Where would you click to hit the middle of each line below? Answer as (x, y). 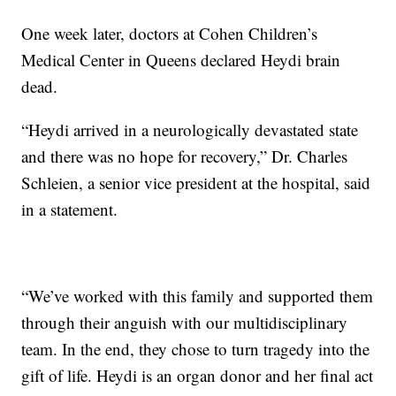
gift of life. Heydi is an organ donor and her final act (198, 375)
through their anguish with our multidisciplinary (185, 322)
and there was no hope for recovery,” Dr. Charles (185, 156)
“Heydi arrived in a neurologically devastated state (190, 129)
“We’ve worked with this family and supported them (198, 296)
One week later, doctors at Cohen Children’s (170, 33)
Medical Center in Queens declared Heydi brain (181, 60)
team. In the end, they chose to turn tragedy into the (196, 349)
